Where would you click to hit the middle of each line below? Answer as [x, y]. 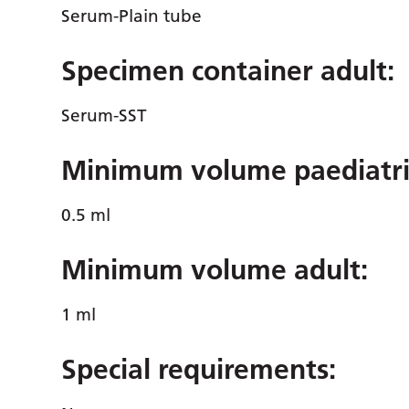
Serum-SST [105, 115]
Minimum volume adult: [215, 270]
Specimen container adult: [228, 71]
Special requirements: [199, 370]
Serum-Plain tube [132, 16]
